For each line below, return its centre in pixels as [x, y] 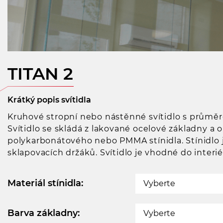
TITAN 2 [40, 73]
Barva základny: [44, 213]
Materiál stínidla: [45, 183]
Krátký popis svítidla [49, 100]
